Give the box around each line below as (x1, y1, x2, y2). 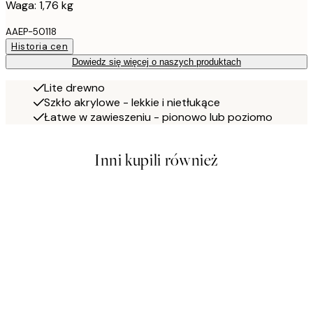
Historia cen (11, 41, 68, 53)
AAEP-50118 (6, 26, 57, 38)
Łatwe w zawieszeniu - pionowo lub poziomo (44, 110, 272, 125)
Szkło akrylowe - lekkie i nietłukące (44, 95, 220, 110)
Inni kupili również (94, 150, 219, 172)
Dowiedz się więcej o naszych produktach (72, 57, 241, 68)
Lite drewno (44, 80, 105, 96)
